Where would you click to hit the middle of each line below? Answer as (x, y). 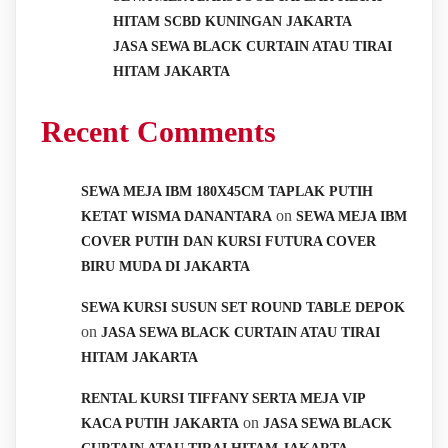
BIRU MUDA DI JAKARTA (165, 267)
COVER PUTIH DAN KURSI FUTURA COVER (228, 242)
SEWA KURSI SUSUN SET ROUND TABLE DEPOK (243, 308)
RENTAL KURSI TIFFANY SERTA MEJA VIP (223, 399)
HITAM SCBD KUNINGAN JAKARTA (232, 22)
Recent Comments (158, 132)
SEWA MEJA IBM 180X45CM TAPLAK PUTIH (227, 192)
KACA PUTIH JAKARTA (160, 424)
